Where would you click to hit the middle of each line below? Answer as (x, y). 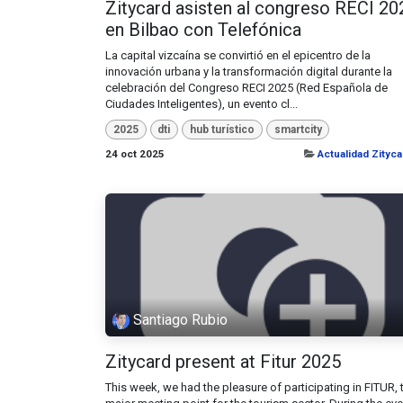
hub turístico (222, 129)
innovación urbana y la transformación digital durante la (249, 71)
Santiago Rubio (181, 320)
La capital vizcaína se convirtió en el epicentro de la (238, 55)
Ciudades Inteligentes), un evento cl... (201, 103)
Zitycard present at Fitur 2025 (223, 361)
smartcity (298, 129)
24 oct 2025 (135, 154)
